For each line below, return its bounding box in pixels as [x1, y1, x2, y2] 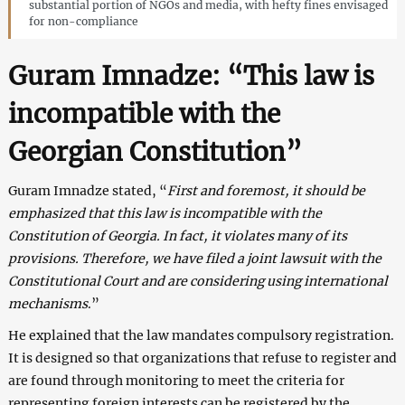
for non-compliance [28, 14, 138, 28]
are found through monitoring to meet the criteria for [7, 372, 344, 389]
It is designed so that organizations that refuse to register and [7, 349, 397, 366]
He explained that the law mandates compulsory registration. [7, 326, 394, 344]
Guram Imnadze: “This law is [7, 59, 374, 92]
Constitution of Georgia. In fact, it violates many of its [7, 227, 347, 244]
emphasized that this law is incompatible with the [7, 204, 322, 221]
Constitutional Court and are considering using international [7, 272, 388, 289]
